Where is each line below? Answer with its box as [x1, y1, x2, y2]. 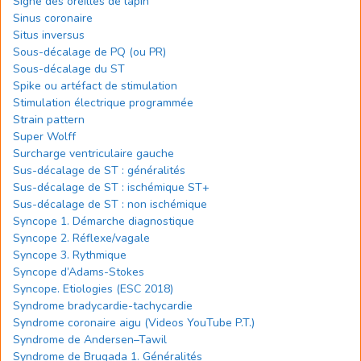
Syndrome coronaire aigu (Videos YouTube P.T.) [13, 315, 255, 330]
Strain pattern [13, 112, 88, 127]
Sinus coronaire [13, 10, 93, 26]
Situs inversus [13, 27, 85, 43]
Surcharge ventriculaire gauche [13, 146, 174, 161]
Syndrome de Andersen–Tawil [13, 332, 167, 347]
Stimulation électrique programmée [13, 95, 193, 110]
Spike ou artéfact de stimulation [13, 78, 177, 93]
